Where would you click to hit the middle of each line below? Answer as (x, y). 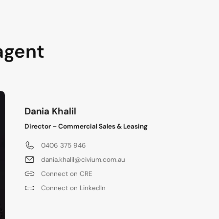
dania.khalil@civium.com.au (83, 159)
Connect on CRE (67, 174)
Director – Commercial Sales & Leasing (86, 126)
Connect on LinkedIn (73, 188)
